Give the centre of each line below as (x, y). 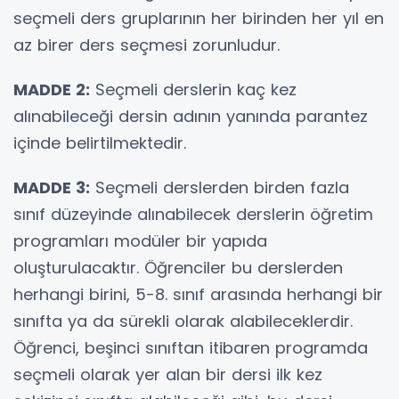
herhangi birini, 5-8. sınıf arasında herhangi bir (198, 294)
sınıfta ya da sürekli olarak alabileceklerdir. (183, 321)
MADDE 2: (52, 89)
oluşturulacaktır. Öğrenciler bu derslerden (178, 267)
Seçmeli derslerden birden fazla (220, 187)
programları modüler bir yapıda (140, 240)
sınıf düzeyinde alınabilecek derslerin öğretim (193, 214)
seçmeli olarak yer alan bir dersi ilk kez (168, 374)
